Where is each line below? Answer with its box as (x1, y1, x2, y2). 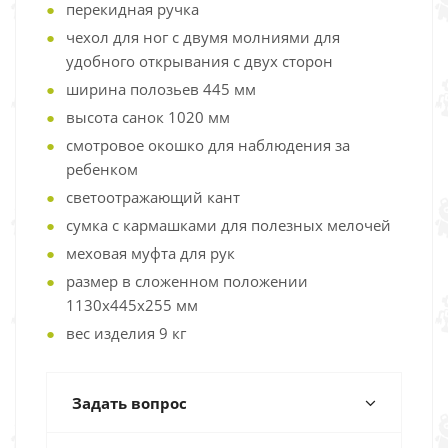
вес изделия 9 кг (66, 323, 186, 343)
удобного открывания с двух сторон (66, 51, 333, 71)
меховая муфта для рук (66, 243, 235, 263)
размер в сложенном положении (66, 271, 308, 291)
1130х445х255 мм (66, 295, 198, 315)
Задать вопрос (72, 393, 187, 413)
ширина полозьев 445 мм (66, 79, 256, 99)
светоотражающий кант (66, 187, 240, 207)
